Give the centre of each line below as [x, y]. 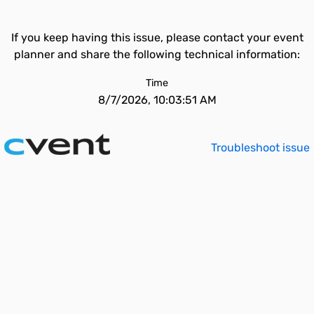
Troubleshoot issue [260, 148]
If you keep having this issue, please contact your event [157, 37]
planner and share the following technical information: [157, 54]
